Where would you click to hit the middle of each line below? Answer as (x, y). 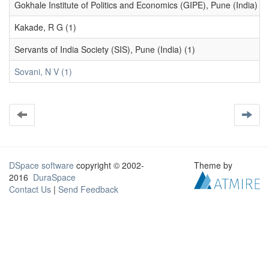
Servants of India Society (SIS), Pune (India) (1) (105, 49)
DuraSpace (54, 177)
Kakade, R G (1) (45, 27)
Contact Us (30, 189)
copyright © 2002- (109, 165)
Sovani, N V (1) (43, 71)
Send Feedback (88, 189)
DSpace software (41, 165)
